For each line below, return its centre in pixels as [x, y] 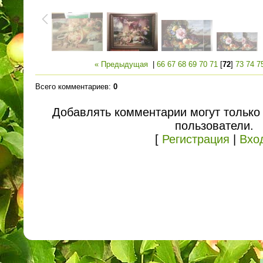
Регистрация [196, 139]
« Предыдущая [121, 65]
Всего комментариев [72, 86]
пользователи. [214, 125]
